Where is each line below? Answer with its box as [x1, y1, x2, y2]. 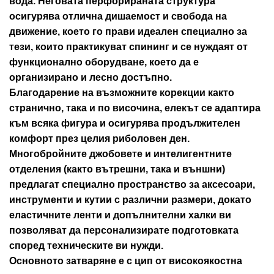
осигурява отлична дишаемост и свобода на [9, 11, 227, 22]
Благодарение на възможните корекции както [9, 87, 234, 98]
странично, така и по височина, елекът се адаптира [9, 103, 261, 114]
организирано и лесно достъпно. [9, 72, 172, 83]
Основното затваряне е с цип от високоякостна [9, 256, 242, 267]
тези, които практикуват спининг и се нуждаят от [9, 42, 248, 53]
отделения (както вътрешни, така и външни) [9, 164, 225, 175]
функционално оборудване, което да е [9, 57, 199, 68]
